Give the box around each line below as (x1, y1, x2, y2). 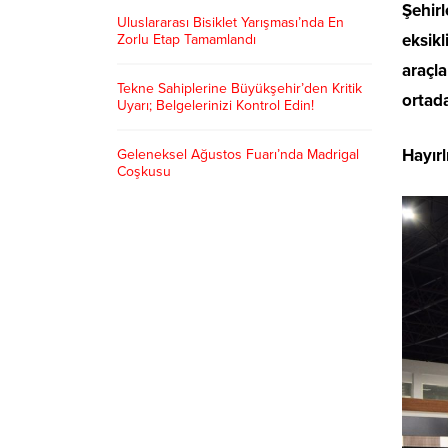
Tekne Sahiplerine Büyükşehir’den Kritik (117, 80, 362, 98)
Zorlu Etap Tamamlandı (117, 31, 256, 49)
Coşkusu (117, 163, 171, 181)
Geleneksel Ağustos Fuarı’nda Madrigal (117, 146, 359, 164)
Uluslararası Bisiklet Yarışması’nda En (117, 14, 344, 32)
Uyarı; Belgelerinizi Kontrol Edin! (117, 97, 314, 115)
